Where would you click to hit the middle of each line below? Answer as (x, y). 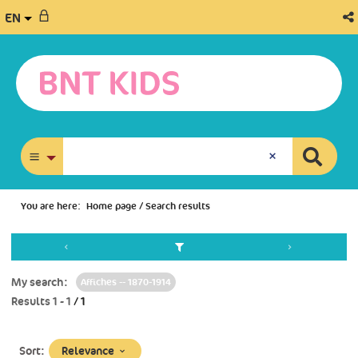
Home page (111, 206)
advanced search (212, 195)
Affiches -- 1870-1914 (126, 282)
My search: (40, 282)
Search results (178, 206)
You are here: (51, 206)
